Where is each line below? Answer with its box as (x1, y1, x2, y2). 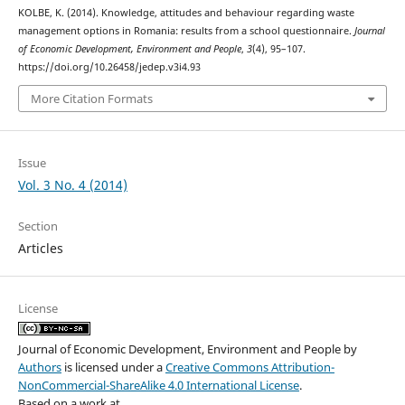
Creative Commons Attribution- (165, 359, 334, 376)
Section (17, 218, 58, 235)
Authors (17, 359, 61, 376)
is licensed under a (61, 359, 165, 376)
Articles (17, 240, 63, 258)
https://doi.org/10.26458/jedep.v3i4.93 (17, 60, 201, 73)
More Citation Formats (30, 90, 153, 108)
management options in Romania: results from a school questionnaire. (17, 24, 354, 37)
